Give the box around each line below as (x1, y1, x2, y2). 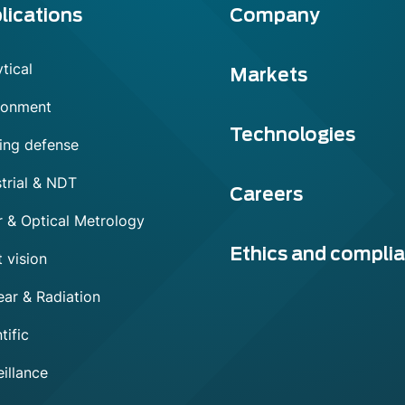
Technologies (230, 123, 355, 146)
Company (230, 4, 319, 26)
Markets (230, 63, 307, 86)
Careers (230, 183, 303, 205)
